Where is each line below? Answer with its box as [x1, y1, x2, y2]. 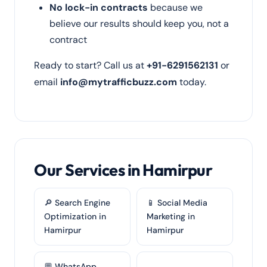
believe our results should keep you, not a [49, 17, 229, 30]
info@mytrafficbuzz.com [60, 76, 177, 88]
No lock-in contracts [49, 1, 148, 14]
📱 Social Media [147, 197, 207, 208]
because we [148, 1, 203, 14]
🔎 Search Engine [44, 197, 110, 208]
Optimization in [44, 211, 106, 222]
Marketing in [147, 211, 195, 222]
